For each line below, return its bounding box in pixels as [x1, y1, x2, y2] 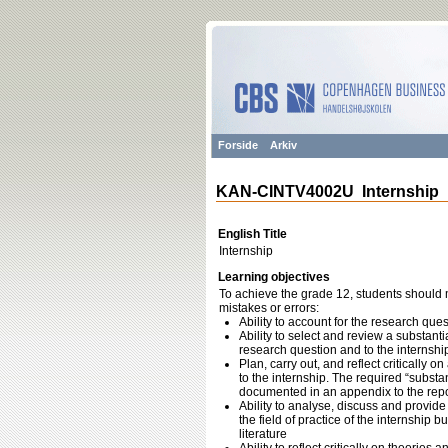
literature [239, 427, 287, 441]
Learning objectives [218, 270, 330, 284]
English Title [218, 227, 287, 241]
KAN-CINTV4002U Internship [216, 183, 439, 200]
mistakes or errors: [219, 301, 319, 315]
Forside [218, 139, 258, 151]
